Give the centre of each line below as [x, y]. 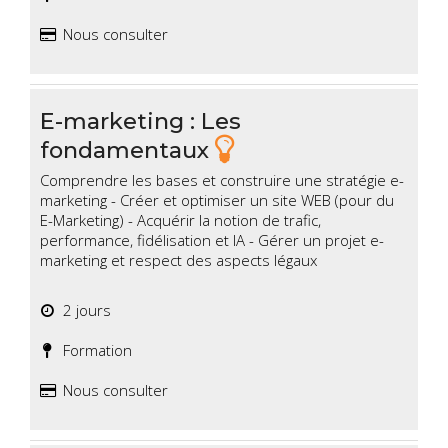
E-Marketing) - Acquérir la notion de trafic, [180, 220]
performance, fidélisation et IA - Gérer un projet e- [212, 240]
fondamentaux [127, 149]
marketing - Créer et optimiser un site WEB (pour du [217, 200]
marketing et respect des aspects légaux [178, 260]
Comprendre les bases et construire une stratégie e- [222, 180]
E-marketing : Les [140, 121]
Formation [93, 350]
